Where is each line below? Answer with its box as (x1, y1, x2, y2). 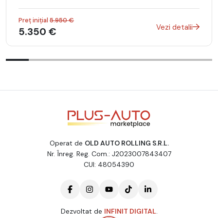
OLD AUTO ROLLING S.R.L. (84, 139, 169, 148)
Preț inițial (18, 16, 50, 25)
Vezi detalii (156, 22, 193, 32)
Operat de (49, 139, 85, 148)
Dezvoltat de (60, 207, 104, 216)
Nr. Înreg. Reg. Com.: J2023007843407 (47, 149, 171, 159)
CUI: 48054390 (84, 160, 134, 169)
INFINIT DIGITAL (104, 207, 156, 216)
